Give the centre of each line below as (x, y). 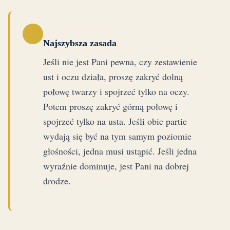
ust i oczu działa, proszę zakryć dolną (113, 77)
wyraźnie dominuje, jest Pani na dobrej (116, 166)
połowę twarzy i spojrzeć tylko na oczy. (116, 92)
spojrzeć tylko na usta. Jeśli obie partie (115, 121)
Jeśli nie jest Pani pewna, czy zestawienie (120, 62)
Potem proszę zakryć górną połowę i (110, 107)
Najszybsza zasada (80, 43)
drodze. (57, 181)
